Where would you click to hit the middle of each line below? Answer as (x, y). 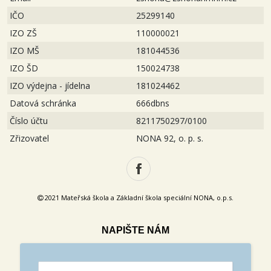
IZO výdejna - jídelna (50, 86)
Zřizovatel (29, 138)
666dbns (153, 103)
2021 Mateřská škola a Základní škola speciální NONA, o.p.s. (138, 198)
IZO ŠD (24, 68)
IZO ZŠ (23, 33)
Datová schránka (43, 103)
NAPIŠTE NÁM (135, 230)
